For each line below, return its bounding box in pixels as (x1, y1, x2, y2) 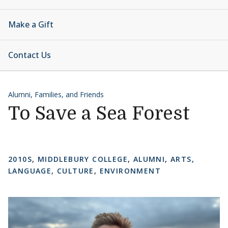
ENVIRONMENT (99, 166, 161, 176)
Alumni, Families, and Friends (8, 90, 104, 99)
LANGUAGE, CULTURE (8, 166, 94, 176)
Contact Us (8, 49, 51, 61)
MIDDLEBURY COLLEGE (37, 154, 128, 164)
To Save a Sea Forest (8, 103, 190, 124)
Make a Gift (8, 19, 53, 30)
